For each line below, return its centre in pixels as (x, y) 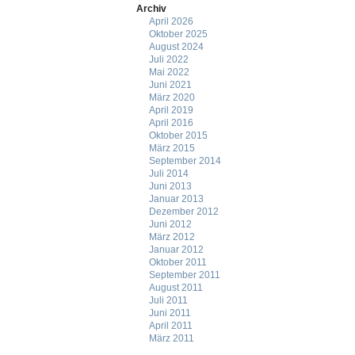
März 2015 (172, 148)
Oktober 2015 (178, 136)
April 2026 (171, 21)
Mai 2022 (169, 72)
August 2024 (176, 47)
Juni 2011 (170, 313)
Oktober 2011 (177, 262)
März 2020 (172, 97)
